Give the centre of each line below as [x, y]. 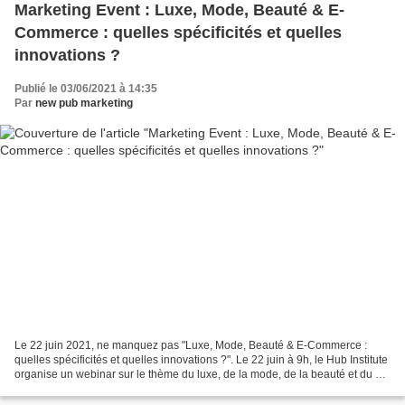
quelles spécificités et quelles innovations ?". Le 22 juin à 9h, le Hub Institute [201, 359]
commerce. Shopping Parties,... [91, 388]
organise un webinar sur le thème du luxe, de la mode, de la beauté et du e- [200, 374]
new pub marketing [84, 104]
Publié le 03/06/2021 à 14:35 [86, 89]
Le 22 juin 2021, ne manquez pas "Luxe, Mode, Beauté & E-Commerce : [191, 345]
